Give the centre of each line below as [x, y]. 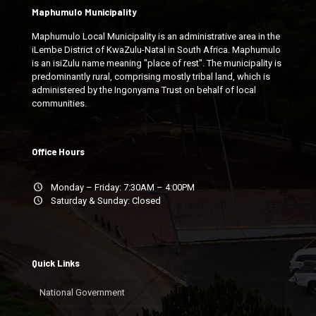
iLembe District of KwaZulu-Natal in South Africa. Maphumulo [156, 50]
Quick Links [56, 263]
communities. [59, 103]
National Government [82, 292]
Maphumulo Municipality [84, 12]
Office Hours [58, 152]
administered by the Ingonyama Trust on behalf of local [144, 90]
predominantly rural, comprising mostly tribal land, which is [151, 77]
